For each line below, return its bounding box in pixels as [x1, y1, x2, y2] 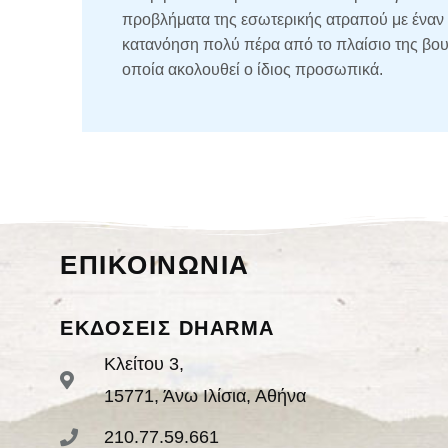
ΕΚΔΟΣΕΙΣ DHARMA [60, 317, 275, 339]
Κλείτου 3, [103, 354, 184, 374]
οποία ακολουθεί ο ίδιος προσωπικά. [122, 61, 383, 78]
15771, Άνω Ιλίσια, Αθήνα [103, 386, 306, 406]
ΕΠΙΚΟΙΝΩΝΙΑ [60, 250, 250, 280]
